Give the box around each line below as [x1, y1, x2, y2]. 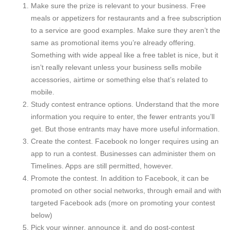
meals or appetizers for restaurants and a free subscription [31, 13, 221, 22]
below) [31, 210, 52, 219]
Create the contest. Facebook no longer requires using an [31, 137, 219, 145]
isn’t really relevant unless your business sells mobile [31, 63, 202, 71]
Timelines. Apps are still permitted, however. [31, 161, 173, 170]
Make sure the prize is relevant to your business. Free [31, 1, 206, 10]
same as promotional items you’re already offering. [31, 38, 196, 47]
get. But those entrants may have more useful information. [31, 124, 220, 133]
